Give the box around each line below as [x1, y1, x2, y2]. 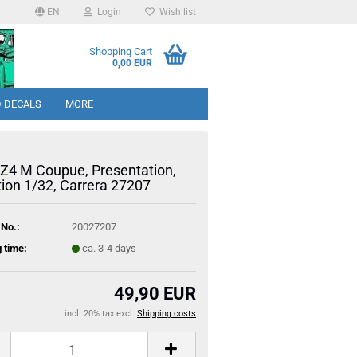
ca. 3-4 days [81, 241, 136, 254]
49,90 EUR [114, 284, 196, 304]
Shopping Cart [88, 45, 152, 57]
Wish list [155, 6, 196, 18]
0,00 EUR [112, 57, 152, 69]
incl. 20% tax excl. [65, 308, 137, 319]
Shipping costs [137, 308, 196, 319]
